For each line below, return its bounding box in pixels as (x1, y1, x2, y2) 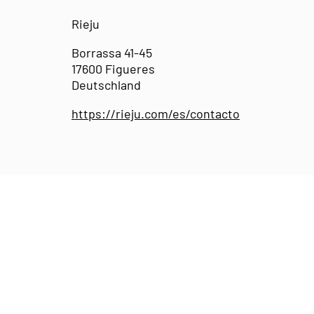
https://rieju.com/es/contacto (71, 105, 240, 121)
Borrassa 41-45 (71, 44, 152, 60)
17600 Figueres (71, 60, 155, 76)
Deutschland (71, 76, 141, 93)
